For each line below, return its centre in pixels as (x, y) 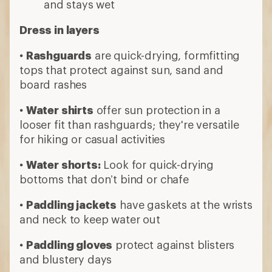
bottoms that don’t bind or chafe (104, 179)
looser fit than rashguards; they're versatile (129, 124)
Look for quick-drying (157, 165)
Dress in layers (59, 30)
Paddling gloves (69, 245)
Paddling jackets (71, 205)
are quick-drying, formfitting (166, 55)
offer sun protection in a (157, 110)
